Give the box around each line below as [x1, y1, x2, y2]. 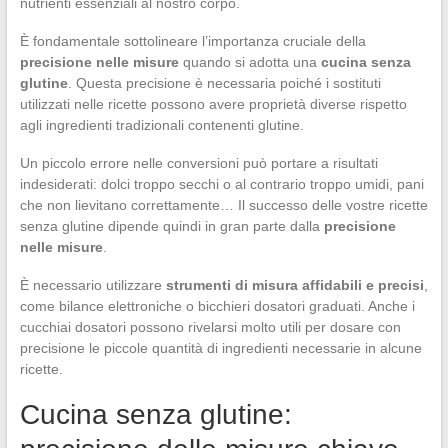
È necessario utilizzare [19, 276, 166, 293]
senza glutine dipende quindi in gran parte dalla [19, 217, 324, 234]
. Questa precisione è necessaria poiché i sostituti [67, 74, 381, 91]
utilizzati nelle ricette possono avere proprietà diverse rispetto [19, 95, 407, 112]
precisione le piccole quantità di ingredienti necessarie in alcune [19, 339, 422, 356]
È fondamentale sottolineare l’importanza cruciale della [19, 32, 366, 49]
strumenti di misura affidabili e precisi [165, 276, 424, 293]
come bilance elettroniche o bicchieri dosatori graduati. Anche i [19, 297, 415, 314]
